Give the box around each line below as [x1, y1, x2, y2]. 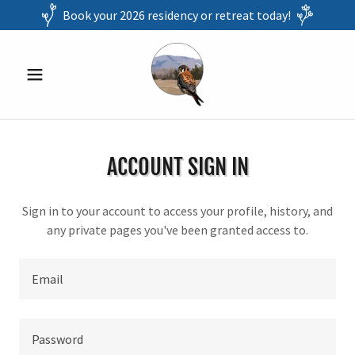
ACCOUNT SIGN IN [106, 153, 249, 181]
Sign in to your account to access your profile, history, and [22, 203, 333, 219]
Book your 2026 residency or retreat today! [62, 7, 291, 23]
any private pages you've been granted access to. [47, 222, 308, 238]
